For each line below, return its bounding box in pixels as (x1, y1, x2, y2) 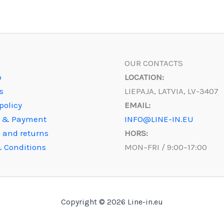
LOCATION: (124, 72, 164, 82)
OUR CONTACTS (124, 58, 183, 68)
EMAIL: (124, 100, 150, 110)
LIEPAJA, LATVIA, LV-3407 (124, 86, 218, 96)
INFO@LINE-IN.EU (124, 114, 193, 124)
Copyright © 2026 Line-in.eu (61, 197, 163, 206)
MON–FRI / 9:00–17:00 (124, 142, 207, 152)
